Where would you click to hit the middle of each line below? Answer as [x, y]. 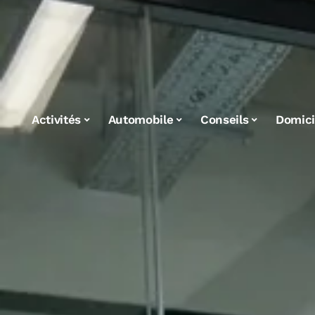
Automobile [141, 119]
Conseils [225, 119]
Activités [57, 119]
